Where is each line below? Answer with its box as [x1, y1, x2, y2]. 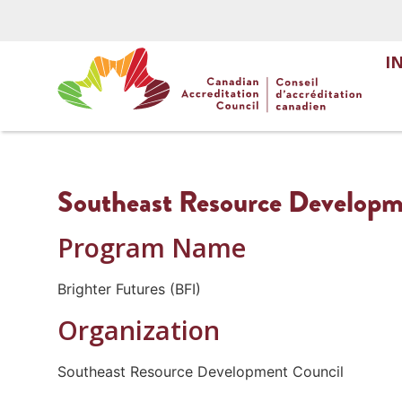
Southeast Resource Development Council [57, 362, 344, 380]
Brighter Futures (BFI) [57, 279, 201, 298]
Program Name [57, 229, 246, 265]
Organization [57, 311, 220, 347]
